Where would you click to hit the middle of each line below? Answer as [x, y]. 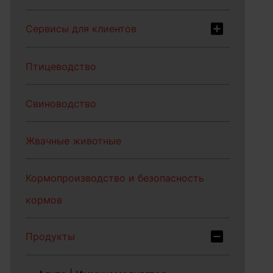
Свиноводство [61, 104]
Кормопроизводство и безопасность [115, 178]
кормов [44, 200]
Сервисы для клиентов [81, 29]
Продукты [51, 236]
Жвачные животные [74, 141]
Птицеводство [61, 66]
